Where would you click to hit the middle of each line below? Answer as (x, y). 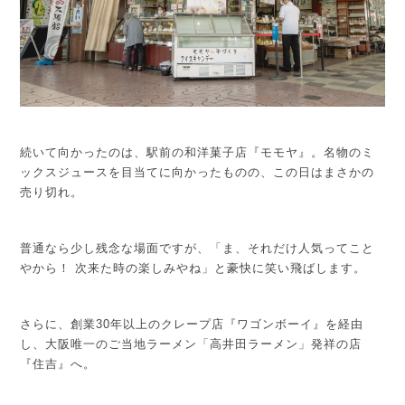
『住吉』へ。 (58, 364)
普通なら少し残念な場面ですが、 (115, 249)
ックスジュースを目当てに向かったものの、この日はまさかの (198, 173)
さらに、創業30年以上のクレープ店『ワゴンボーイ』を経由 (192, 325)
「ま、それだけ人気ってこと (292, 249)
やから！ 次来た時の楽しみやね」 (118, 268)
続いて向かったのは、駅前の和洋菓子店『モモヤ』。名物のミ (198, 153)
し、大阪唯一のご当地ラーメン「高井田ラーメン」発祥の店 (191, 344)
